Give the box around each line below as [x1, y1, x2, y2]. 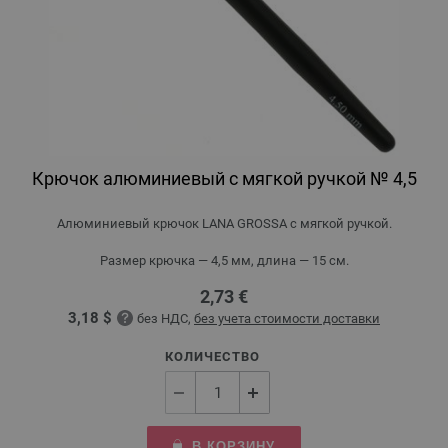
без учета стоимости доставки [194, 311, 380, 326]
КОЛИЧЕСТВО [165, 349, 260, 364]
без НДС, [137, 311, 194, 326]
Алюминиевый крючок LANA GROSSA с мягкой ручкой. [56, 216, 392, 231]
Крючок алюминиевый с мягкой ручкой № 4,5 [31, 168, 417, 189]
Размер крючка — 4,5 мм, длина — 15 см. [99, 253, 349, 268]
